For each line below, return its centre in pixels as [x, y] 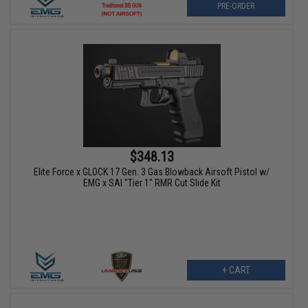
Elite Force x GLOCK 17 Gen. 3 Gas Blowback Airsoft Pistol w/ [152, 172]
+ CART [236, 271]
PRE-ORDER [236, 7]
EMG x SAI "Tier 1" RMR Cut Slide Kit [152, 183]
